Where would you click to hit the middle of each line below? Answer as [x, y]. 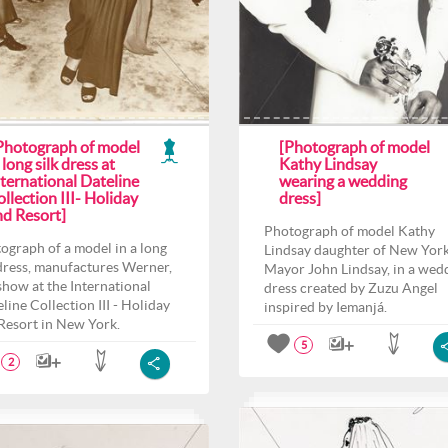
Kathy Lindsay [328, 164]
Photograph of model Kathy [349, 231]
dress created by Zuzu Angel [351, 288]
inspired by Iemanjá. [325, 307]
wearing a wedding [343, 181]
